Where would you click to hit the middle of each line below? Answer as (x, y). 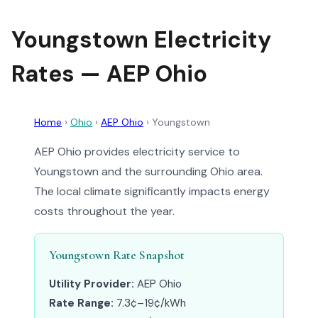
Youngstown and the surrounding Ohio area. (148, 171)
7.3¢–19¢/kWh (150, 303)
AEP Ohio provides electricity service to (137, 152)
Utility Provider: (92, 284)
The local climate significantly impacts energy (152, 191)
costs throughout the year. (104, 211)
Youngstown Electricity (141, 40)
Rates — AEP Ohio (109, 74)
